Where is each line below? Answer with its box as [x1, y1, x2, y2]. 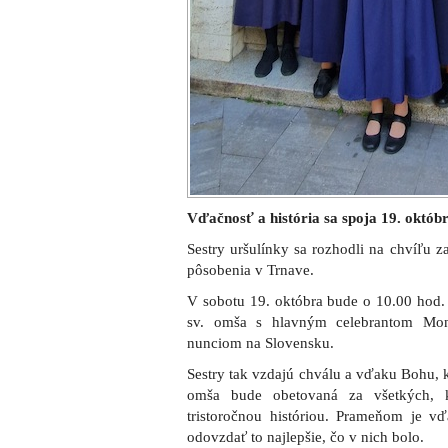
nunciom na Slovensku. [187, 335, 334, 351]
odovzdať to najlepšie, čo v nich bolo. [187, 429, 424, 445]
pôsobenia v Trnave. [187, 262, 314, 278]
